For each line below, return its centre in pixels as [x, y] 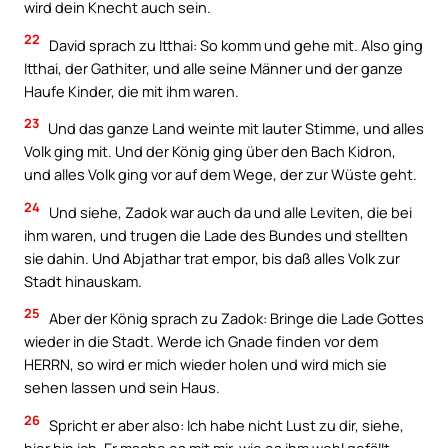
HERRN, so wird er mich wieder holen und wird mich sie [205, 364]
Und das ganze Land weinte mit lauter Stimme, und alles [234, 128]
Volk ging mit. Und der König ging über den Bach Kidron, [210, 151]
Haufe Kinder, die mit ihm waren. [131, 90]
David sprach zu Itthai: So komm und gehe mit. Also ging [234, 44]
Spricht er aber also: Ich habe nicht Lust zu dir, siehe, [225, 425]
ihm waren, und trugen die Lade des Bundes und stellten [216, 234]
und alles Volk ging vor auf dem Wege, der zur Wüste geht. [220, 174]
